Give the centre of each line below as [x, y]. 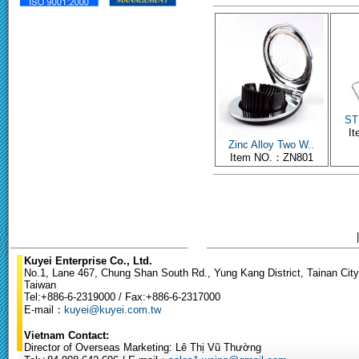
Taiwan [40, 285]
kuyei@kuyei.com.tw [113, 310]
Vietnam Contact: [67, 335]
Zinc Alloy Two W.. [271, 144]
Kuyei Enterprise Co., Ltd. [88, 261]
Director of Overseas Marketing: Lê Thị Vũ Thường [143, 347]
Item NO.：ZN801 [271, 157]
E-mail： [44, 310]
